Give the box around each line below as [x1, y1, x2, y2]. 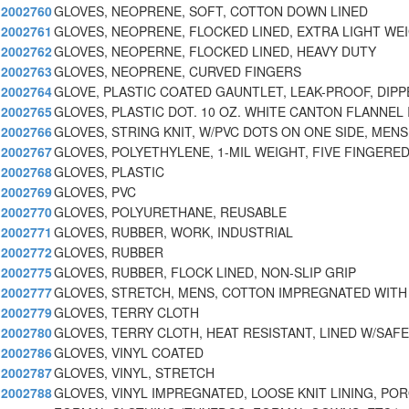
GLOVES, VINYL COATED [54, 343, 204, 362]
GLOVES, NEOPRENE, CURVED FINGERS [54, 62, 301, 81]
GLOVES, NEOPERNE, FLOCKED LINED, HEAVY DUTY [54, 42, 376, 61]
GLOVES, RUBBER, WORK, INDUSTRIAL [54, 223, 293, 242]
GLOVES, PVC [54, 183, 136, 202]
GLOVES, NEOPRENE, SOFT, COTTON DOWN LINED [54, 2, 368, 21]
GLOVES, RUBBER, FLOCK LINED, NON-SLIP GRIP [54, 263, 356, 282]
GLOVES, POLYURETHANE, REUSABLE [54, 203, 287, 222]
